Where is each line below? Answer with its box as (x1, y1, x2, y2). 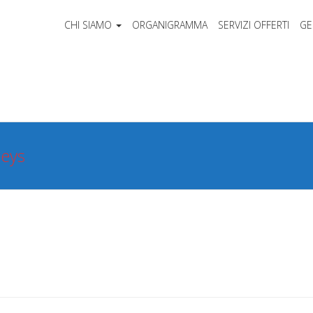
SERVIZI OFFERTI (217, 18, 289, 31)
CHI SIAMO (64, 18, 112, 31)
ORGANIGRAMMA (131, 18, 208, 31)
